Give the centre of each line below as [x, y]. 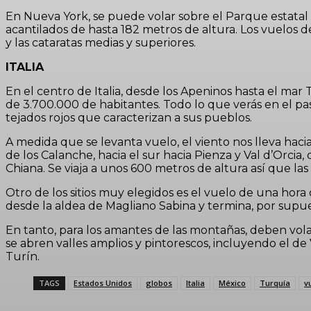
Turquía [275, 283]
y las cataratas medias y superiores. [101, 43]
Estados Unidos [103, 283]
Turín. [23, 257]
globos [159, 283]
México [232, 283]
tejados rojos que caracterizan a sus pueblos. [129, 118]
